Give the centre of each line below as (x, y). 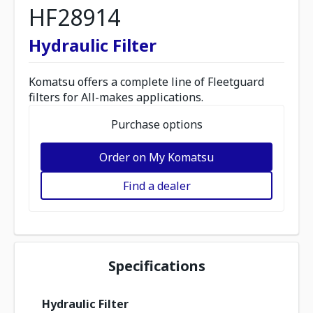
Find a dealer (156, 185)
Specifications (156, 266)
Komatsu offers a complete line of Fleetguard (146, 82)
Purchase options (156, 124)
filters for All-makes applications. (116, 97)
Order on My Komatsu (156, 157)
